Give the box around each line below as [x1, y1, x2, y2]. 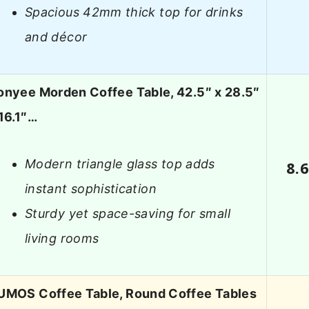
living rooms [25, 231, 99, 246]
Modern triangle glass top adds [25, 157, 215, 172]
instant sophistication [25, 181, 157, 197]
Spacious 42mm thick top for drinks [25, 5, 243, 20]
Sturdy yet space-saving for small [25, 206, 230, 221]
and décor [25, 30, 88, 45]
